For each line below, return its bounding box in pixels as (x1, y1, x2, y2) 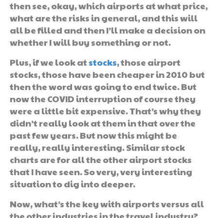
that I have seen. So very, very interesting (10, 165, 192, 178)
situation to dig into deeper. (10, 177, 135, 190)
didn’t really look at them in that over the (10, 116, 196, 129)
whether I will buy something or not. (10, 36, 171, 48)
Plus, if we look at (10, 55, 89, 68)
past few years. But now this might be (10, 128, 177, 141)
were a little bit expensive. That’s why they (10, 104, 201, 117)
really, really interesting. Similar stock (10, 141, 185, 153)
